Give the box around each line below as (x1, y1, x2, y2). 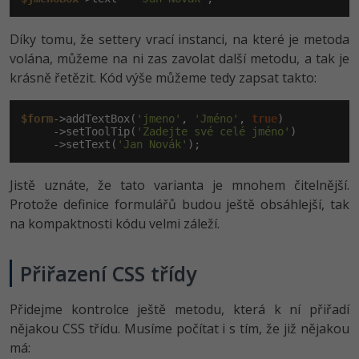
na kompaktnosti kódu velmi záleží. (10, 215, 220, 232)
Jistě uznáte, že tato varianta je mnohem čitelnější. (10, 176, 349, 194)
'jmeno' (136, 112, 181, 125)
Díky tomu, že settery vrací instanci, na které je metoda (10, 30, 349, 48)
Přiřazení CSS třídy (20, 260, 196, 287)
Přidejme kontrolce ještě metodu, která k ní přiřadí (10, 301, 349, 318)
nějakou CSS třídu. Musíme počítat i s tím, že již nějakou (10, 320, 349, 337)
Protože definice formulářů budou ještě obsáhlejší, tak (10, 196, 349, 213)
